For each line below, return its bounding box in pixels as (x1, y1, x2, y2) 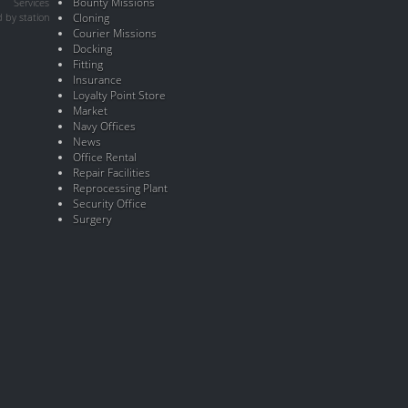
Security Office (73, 196, 148, 211)
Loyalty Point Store (73, 87, 167, 103)
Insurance (73, 72, 123, 87)
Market (73, 103, 108, 118)
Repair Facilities (73, 165, 151, 180)
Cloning (73, 10, 110, 25)
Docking (73, 41, 113, 56)
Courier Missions (73, 25, 158, 41)
